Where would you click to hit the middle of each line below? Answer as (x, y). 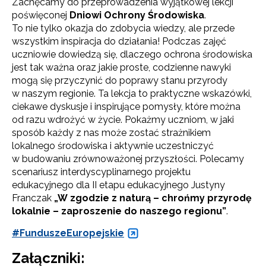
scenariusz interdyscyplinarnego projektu (101, 172)
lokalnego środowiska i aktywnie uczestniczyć (113, 145)
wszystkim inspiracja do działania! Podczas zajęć (119, 41)
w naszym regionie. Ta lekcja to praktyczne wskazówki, (132, 93)
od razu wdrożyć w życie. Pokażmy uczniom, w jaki (123, 119)
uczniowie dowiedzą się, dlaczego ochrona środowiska (132, 54)
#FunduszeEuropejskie (68, 233)
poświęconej (41, 15)
